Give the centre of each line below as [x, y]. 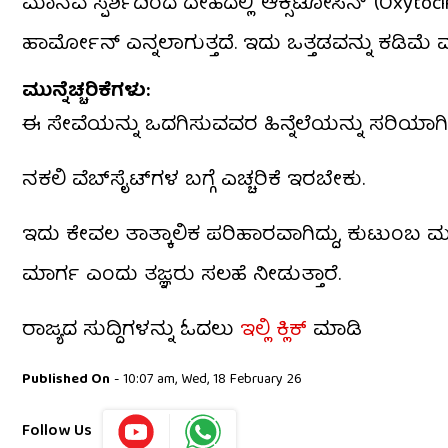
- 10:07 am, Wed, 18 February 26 [206, 380]
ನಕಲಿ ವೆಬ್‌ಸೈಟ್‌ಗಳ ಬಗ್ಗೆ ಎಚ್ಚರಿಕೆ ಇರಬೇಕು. [193, 181]
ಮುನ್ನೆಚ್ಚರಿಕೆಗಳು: [86, 93]
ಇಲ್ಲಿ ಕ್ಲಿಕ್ [270, 331]
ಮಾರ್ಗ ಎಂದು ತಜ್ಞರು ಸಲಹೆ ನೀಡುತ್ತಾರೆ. [181, 276]
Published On [66, 380]
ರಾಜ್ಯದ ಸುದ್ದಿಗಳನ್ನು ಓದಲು [128, 331]
